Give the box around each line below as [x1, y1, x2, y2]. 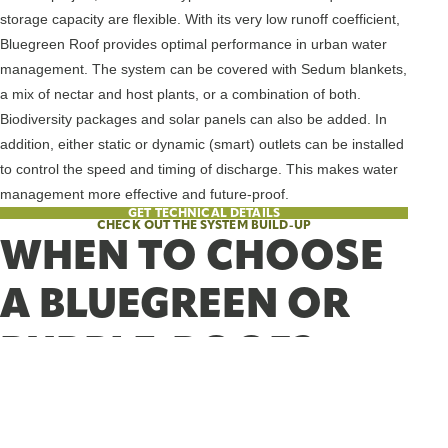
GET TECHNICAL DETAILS [128, 205, 280, 221]
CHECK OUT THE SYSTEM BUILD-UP [96, 217, 312, 233]
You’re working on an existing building [44, 426, 282, 443]
